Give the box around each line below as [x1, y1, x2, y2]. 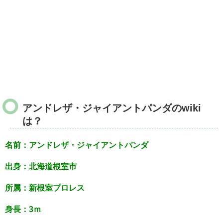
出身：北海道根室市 [5, 162, 77, 171]
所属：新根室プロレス [5, 184, 85, 192]
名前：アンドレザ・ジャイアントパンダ [5, 141, 148, 149]
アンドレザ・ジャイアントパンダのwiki [22, 103, 201, 113]
